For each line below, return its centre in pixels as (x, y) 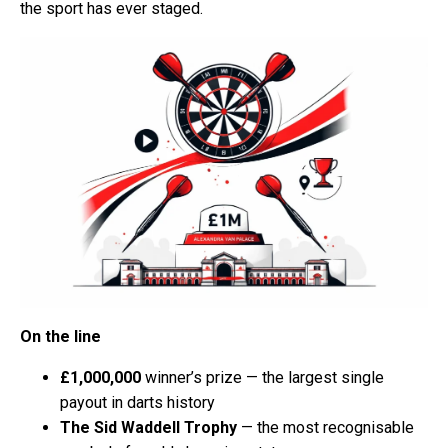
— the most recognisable (325, 428)
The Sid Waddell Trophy (148, 428)
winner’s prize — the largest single (262, 378)
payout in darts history (137, 403)
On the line (60, 337)
